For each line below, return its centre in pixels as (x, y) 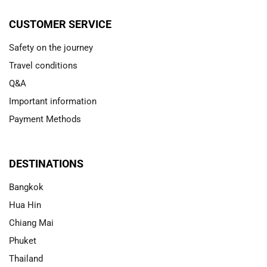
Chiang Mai (31, 223)
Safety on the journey (51, 48)
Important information (53, 102)
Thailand (26, 258)
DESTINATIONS (46, 163)
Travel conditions (43, 66)
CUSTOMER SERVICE (60, 24)
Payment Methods (45, 119)
